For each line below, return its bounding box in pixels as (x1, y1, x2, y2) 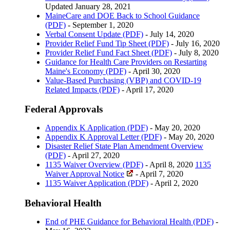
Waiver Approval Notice (45, 169, 124, 179)
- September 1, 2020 (66, 20, 133, 29)
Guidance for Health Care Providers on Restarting (45, 57, 207, 66)
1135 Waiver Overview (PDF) (45, 160, 143, 169)
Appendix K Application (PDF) (45, 123, 148, 132)
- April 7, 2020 (133, 169, 183, 179)
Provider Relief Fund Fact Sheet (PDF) (45, 48, 172, 57)
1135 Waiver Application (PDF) (45, 179, 148, 188)
